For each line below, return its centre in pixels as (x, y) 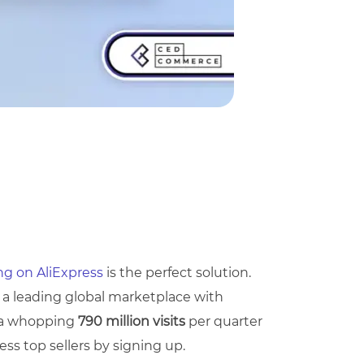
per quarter (224, 321)
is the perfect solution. (177, 273)
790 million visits (132, 321)
